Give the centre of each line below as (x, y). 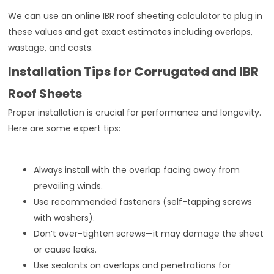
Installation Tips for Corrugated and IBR (134, 71)
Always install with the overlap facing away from (137, 170)
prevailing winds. (68, 186)
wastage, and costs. (51, 47)
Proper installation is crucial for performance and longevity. (135, 112)
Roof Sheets (45, 93)
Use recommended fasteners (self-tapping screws (143, 202)
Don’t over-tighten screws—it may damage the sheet (149, 233)
